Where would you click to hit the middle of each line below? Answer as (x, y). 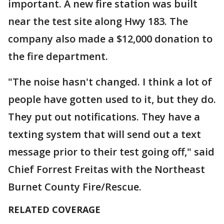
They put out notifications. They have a (104, 117)
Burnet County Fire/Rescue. (75, 187)
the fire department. (58, 56)
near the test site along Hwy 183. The (98, 21)
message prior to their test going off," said (111, 152)
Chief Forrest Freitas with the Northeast (106, 169)
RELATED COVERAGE (54, 209)
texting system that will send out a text (104, 134)
